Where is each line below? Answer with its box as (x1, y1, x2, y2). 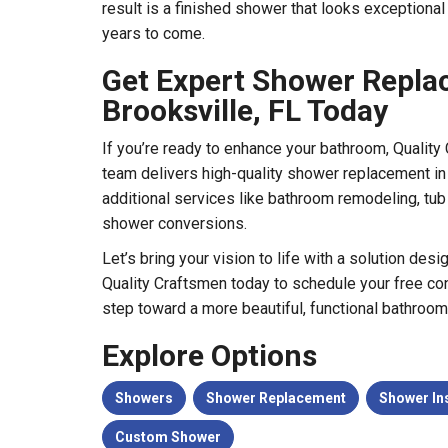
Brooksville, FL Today (102, 93, 388, 129)
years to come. (102, 24, 205, 44)
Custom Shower (115, 429, 221, 446)
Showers (115, 390, 173, 407)
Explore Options (102, 338, 317, 374)
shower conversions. (102, 214, 247, 234)
